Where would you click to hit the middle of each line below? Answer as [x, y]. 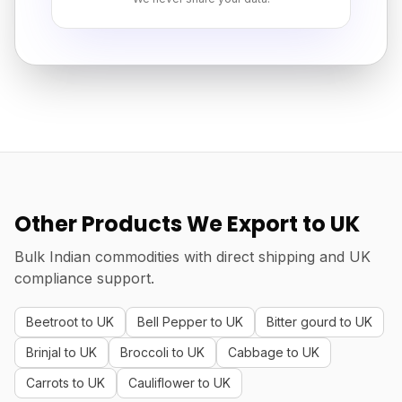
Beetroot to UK [70, 322]
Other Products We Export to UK [187, 224]
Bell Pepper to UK [190, 322]
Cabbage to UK [274, 352]
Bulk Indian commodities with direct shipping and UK [192, 257]
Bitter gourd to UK [319, 322]
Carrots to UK [66, 383]
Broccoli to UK [162, 352]
